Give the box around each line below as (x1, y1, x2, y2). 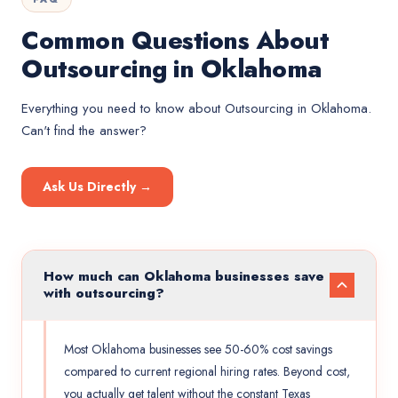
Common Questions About (21, 22, 329, 59)
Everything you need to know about (21, 99, 225, 118)
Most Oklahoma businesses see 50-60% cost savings (64, 340, 332, 358)
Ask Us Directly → (43, 178, 152, 195)
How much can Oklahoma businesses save (44, 267, 324, 286)
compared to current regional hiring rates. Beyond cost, (64, 362, 350, 380)
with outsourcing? (44, 283, 164, 303)
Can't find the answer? (21, 121, 147, 140)
